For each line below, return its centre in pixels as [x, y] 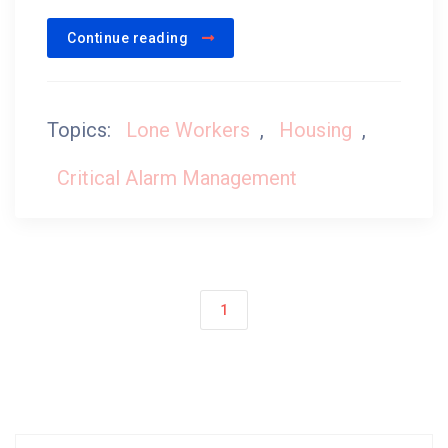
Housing [315, 129]
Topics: [81, 129]
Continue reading [129, 37]
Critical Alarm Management [177, 177]
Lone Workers [188, 129]
